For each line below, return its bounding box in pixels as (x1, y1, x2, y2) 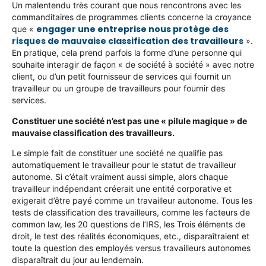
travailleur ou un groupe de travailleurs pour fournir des (12, 83, 225, 94)
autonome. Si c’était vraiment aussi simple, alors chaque (12, 172, 228, 182)
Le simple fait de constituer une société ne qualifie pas (12, 148, 223, 159)
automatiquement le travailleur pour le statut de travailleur (12, 160, 236, 170)
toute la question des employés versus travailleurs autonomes (12, 243, 251, 254)
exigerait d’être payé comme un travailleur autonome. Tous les (12, 195, 252, 206)
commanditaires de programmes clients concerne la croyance (12, 12, 251, 23)
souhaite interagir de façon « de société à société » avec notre (12, 59, 254, 70)
